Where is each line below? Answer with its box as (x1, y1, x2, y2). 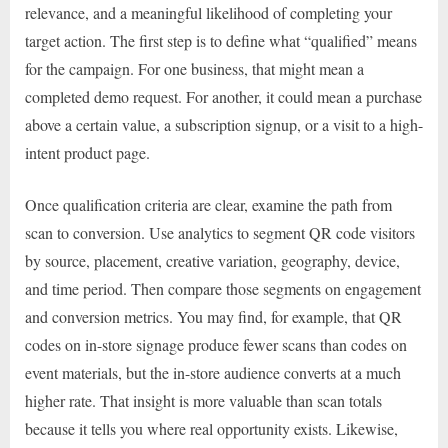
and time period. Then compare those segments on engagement (25, 277, 421, 299)
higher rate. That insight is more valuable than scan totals (25, 389, 382, 411)
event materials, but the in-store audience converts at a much (25, 361, 401, 383)
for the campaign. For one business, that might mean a (25, 57, 364, 79)
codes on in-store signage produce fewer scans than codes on (25, 333, 407, 355)
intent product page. (25, 141, 150, 163)
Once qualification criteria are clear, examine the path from (25, 193, 392, 215)
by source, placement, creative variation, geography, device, (25, 249, 400, 271)
